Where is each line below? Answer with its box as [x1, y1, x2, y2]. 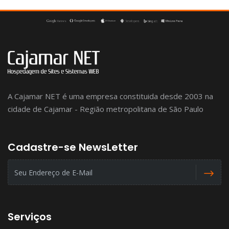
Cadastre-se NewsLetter [8, 140, 138, 155]
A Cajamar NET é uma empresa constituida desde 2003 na [8, 91, 213, 102]
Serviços [8, 210, 52, 224]
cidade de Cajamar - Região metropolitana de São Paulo [8, 104, 203, 114]
